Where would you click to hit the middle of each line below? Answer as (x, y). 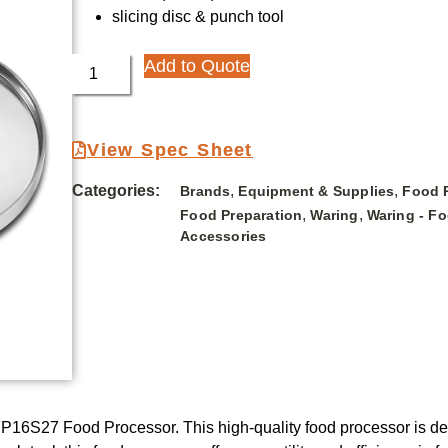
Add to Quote (197, 66)
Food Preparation (241, 215)
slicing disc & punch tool (198, 17)
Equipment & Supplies (316, 191)
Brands (205, 191)
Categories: (116, 191)
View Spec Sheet (170, 150)
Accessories (223, 236)
